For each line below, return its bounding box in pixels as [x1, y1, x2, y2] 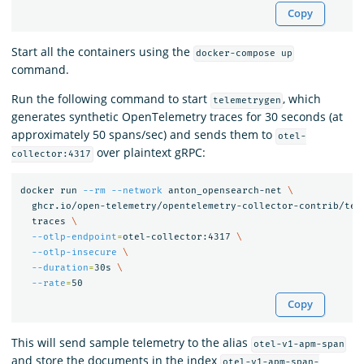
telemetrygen [212, 95, 281, 106]
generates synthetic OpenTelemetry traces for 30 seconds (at [11, 109, 343, 125]
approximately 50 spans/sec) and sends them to [11, 127, 275, 143]
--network [110, 184, 162, 196]
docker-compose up [195, 48, 292, 59]
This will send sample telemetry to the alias [11, 335, 251, 351]
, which [283, 91, 322, 107]
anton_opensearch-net [162, 184, 288, 196]
